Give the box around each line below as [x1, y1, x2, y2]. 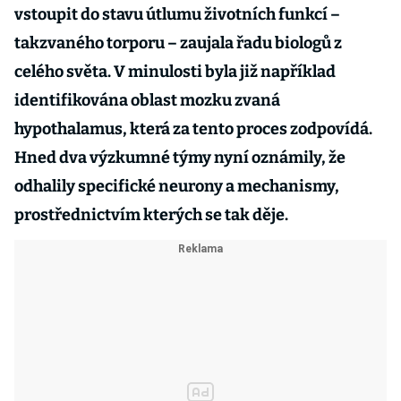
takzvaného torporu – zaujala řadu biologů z [14, 33, 342, 53]
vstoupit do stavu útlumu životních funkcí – [14, 4, 340, 24]
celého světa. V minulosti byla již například [14, 62, 336, 81]
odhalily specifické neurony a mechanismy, [14, 176, 339, 196]
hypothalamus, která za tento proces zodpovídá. [14, 119, 372, 139]
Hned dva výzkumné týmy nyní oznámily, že [14, 148, 346, 167]
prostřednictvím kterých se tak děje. [14, 205, 288, 225]
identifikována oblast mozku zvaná [14, 90, 280, 110]
